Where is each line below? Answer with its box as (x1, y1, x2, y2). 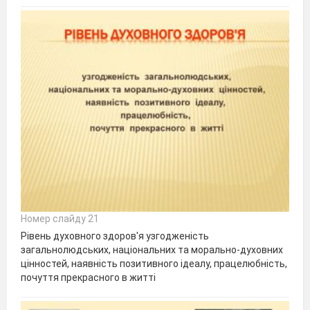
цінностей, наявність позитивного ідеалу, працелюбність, (21, 258, 287, 270)
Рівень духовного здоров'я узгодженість (21, 230, 209, 242)
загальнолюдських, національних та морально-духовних (21, 244, 283, 256)
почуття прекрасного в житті (21, 272, 156, 284)
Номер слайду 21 (21, 213, 99, 225)
